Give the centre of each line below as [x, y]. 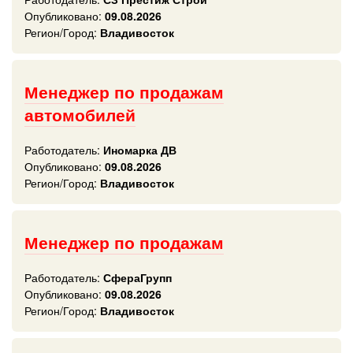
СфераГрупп [136, 277]
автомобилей [80, 115]
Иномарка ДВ [138, 150]
